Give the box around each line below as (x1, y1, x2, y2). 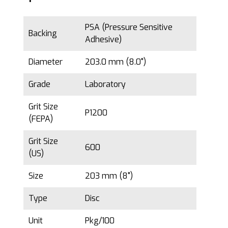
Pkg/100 (85, 215, 117, 226)
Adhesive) (85, 34, 122, 45)
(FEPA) (28, 113, 53, 124)
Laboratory (85, 78, 126, 90)
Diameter (28, 56, 63, 67)
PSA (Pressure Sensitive (85, 21, 173, 33)
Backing (28, 27, 57, 39)
